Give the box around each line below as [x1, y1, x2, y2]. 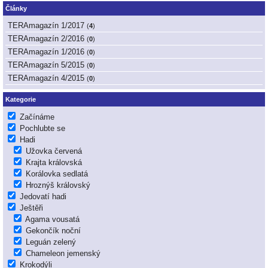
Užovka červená [26, 147, 82, 156]
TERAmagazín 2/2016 [8, 34, 84, 44]
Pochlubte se [20, 124, 65, 133]
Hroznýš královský [26, 181, 90, 190]
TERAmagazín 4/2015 [8, 74, 84, 83]
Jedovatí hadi [20, 192, 66, 202]
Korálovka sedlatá [26, 169, 88, 179]
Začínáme [20, 112, 54, 122]
